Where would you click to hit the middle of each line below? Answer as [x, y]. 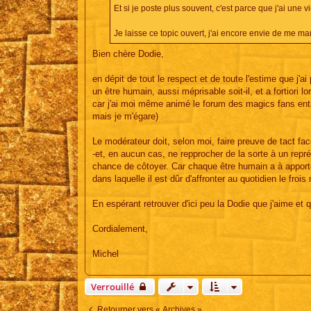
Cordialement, [120, 229]
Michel [106, 254]
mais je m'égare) [125, 117]
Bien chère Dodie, [128, 54]
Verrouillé [112, 287]
